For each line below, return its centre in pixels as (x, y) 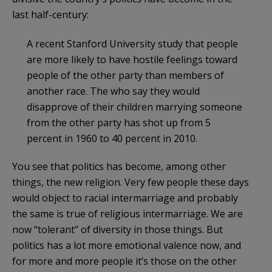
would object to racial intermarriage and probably (125, 198)
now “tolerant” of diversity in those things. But (117, 229)
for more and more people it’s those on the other (124, 261)
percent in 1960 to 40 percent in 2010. (112, 138)
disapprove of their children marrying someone (134, 107)
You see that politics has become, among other (119, 166)
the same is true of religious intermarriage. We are (127, 213)
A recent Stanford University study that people (132, 43)
